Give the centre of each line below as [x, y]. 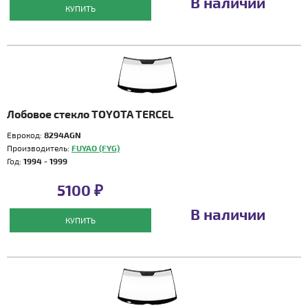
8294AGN [63, 135]
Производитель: [39, 148]
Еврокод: [25, 135]
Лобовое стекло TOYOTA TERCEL [90, 114]
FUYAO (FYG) [96, 148]
